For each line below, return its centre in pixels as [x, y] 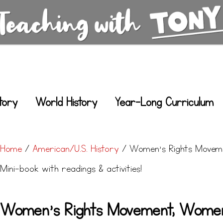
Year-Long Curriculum [164, 102]
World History [66, 102]
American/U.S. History [75, 149]
